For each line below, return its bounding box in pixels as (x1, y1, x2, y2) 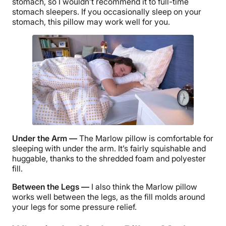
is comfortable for (147, 133, 213, 144)
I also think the (91, 182, 146, 192)
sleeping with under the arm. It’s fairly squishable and (12, 143, 206, 154)
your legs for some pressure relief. (12, 202, 137, 212)
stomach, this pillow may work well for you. (12, 16, 170, 27)
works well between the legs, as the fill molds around (12, 192, 205, 202)
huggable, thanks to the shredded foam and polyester (12, 153, 206, 164)
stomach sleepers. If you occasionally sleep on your (12, 6, 201, 17)
